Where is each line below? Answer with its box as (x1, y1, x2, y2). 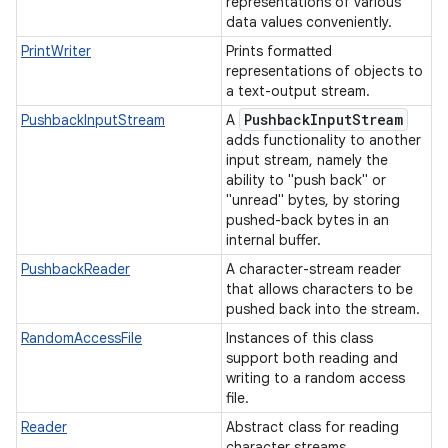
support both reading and (226, 349, 398, 367)
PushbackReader (21, 260, 130, 278)
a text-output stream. (226, 82, 374, 100)
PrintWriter (21, 42, 91, 60)
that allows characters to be (226, 280, 413, 298)
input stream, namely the (226, 151, 388, 169)
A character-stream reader (226, 260, 401, 278)
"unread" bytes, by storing (226, 191, 400, 209)
